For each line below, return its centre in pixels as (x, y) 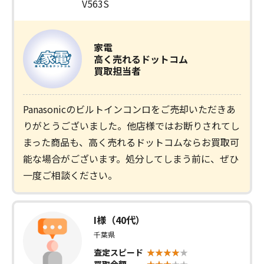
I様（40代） (119, 220)
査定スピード (118, 252)
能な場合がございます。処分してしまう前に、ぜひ (131, 158)
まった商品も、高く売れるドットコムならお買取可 (131, 142)
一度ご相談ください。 (70, 175)
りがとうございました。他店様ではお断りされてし (131, 125)
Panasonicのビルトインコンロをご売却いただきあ (129, 109)
